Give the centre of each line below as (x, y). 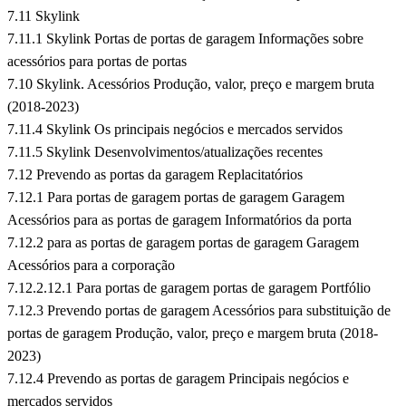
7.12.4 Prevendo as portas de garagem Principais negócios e (178, 379)
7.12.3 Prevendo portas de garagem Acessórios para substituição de (199, 311)
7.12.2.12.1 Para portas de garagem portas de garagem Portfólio (189, 288)
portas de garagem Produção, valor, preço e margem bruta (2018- (193, 333)
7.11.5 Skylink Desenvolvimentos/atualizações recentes (165, 152)
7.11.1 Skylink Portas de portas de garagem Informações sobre (185, 39)
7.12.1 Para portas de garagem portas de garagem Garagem (176, 198)
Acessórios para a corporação (91, 266)
